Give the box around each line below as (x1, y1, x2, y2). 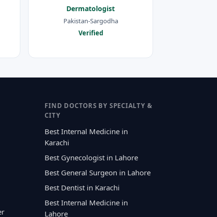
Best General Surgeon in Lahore (45, 167, 151, 177)
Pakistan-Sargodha (63, 16, 118, 25)
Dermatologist (66, 4, 115, 14)
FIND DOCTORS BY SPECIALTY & (45, 101, 153, 110)
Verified (78, 28, 103, 37)
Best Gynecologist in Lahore (45, 152, 139, 162)
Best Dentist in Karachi (45, 182, 120, 192)
